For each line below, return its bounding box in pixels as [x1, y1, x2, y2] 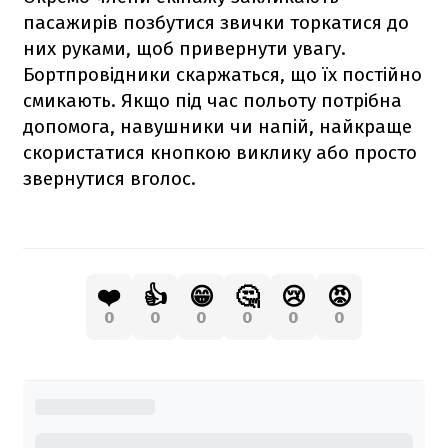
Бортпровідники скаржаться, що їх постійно [23, 63, 422, 87]
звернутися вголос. [23, 167, 196, 191]
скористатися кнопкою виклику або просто [23, 141, 417, 165]
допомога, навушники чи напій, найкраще [23, 115, 412, 139]
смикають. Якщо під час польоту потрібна [23, 89, 402, 113]
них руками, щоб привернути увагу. [23, 37, 346, 61]
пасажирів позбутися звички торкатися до [23, 11, 409, 35]
